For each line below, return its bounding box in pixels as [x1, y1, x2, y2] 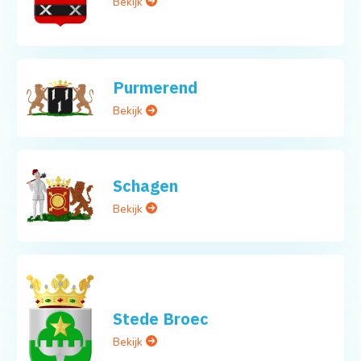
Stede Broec [113, 307, 210, 330]
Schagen [113, 174, 179, 197]
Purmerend [113, 77, 198, 99]
